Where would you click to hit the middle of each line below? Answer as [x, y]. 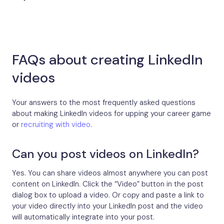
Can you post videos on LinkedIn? [105, 154]
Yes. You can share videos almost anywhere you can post [110, 173]
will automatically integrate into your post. [83, 217]
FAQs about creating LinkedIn [107, 60]
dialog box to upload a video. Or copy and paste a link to [108, 195]
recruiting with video [56, 125]
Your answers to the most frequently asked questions [104, 103]
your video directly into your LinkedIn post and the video [107, 206]
